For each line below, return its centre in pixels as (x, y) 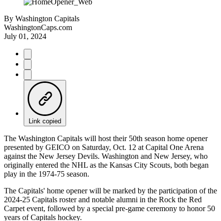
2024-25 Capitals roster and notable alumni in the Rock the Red (103, 199)
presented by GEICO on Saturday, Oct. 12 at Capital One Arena (104, 147)
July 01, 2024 (25, 36)
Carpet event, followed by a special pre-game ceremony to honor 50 (110, 208)
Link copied (45, 121)
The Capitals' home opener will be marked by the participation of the (110, 190)
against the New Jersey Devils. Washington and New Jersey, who (106, 156)
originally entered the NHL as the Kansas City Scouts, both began (106, 165)
